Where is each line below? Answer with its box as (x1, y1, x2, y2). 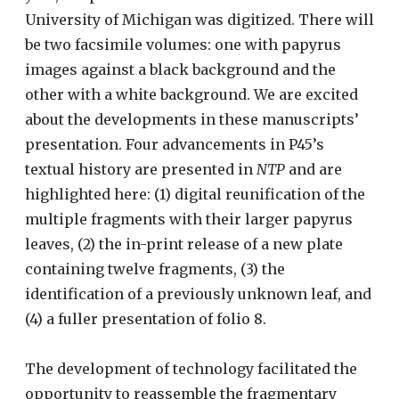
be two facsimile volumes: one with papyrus (25, 35, 341, 53)
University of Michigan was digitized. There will (25, 10, 374, 28)
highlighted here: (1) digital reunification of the (25, 184, 365, 203)
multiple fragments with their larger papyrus (25, 209, 353, 228)
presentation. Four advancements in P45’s (25, 134, 324, 153)
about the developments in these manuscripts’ (25, 110, 359, 128)
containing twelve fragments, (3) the (25, 259, 285, 278)
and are (285, 159, 342, 178)
